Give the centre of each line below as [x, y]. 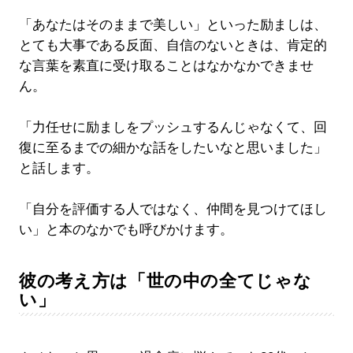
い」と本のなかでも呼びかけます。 [126, 229]
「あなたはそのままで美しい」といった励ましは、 [173, 24]
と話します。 [59, 168]
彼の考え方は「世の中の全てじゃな [165, 281]
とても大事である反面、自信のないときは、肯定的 [173, 45]
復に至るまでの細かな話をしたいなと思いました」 [173, 147]
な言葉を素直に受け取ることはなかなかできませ [166, 65]
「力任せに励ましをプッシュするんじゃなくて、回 [173, 127]
